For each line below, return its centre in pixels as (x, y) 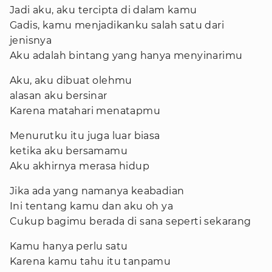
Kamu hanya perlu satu (69, 246)
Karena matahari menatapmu (85, 111)
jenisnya (31, 40)
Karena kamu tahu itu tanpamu (90, 261)
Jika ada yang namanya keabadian (97, 191)
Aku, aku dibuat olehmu (71, 80)
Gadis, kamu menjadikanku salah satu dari (117, 25)
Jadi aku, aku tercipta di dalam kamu (104, 10)
